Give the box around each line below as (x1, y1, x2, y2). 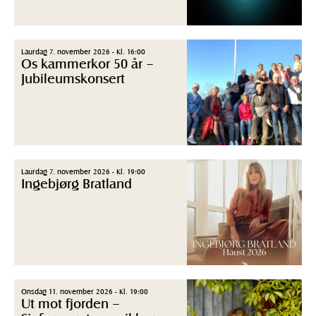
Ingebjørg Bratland (21, 175, 132, 192)
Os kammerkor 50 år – (21, 55, 154, 72)
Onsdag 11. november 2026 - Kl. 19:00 (21, 286, 148, 296)
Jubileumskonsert (21, 70, 125, 87)
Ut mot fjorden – (21, 295, 120, 312)
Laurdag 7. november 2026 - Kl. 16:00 (21, 47, 145, 56)
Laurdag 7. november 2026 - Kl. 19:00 (21, 166, 145, 176)
